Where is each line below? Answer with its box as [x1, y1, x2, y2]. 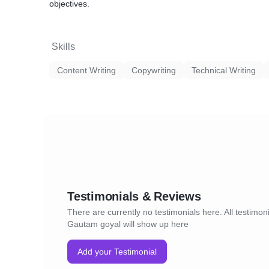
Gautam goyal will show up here [67, 219, 189, 229]
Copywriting [131, 65, 176, 75]
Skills [52, 41, 75, 52]
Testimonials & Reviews [67, 190, 201, 203]
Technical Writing [192, 65, 256, 75]
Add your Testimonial [77, 247, 157, 256]
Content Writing [57, 65, 116, 75]
